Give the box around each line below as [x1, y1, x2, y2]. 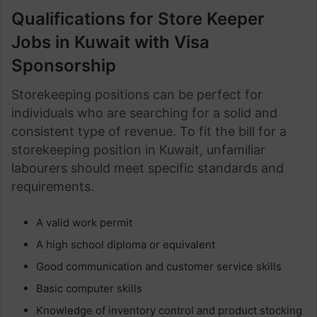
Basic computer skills [36, 282, 142, 295]
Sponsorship [11, 55, 120, 76]
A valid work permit [36, 216, 132, 229]
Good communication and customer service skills [36, 260, 282, 273]
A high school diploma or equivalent [36, 238, 215, 251]
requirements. [11, 179, 94, 194]
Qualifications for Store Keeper [11, 8, 265, 29]
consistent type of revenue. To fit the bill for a [11, 124, 287, 139]
